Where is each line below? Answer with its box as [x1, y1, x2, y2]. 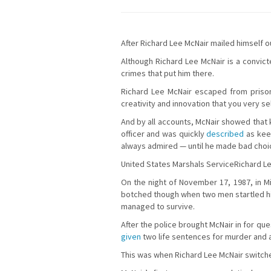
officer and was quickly [120, 128, 207, 140]
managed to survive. [120, 201, 195, 212]
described [206, 128, 244, 140]
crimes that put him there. [120, 68, 214, 79]
